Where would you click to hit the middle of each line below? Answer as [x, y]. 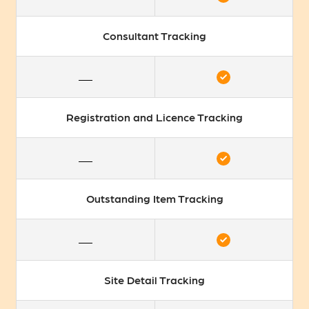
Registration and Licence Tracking [154, 117]
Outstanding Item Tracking [154, 199]
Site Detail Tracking [154, 280]
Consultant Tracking [154, 36]
